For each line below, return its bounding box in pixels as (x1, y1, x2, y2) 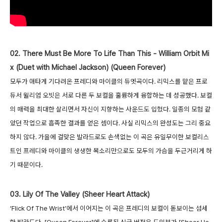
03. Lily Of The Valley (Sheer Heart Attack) (10, 190, 150, 199)
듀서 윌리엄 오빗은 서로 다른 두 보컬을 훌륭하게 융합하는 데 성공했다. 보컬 (10, 91, 212, 100)
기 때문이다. (10, 161, 43, 169)
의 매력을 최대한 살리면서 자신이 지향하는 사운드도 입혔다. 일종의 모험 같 (10, 105, 211, 113)
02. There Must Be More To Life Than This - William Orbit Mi (10, 49, 209, 58)
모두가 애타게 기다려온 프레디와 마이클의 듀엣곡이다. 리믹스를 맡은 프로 (10, 77, 208, 86)
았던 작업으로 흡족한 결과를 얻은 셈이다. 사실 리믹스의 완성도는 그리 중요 (10, 119, 211, 127)
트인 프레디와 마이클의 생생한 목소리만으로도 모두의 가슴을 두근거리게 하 (10, 147, 212, 155)
